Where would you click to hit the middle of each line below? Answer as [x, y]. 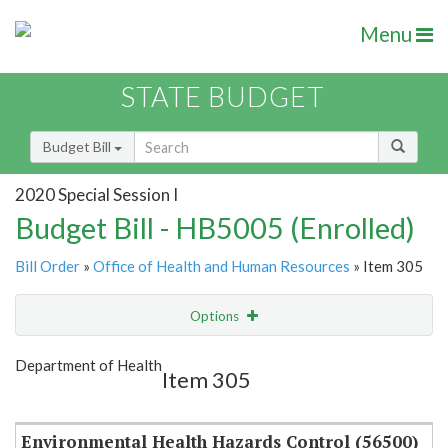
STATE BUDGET [222, 97]
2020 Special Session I [96, 194]
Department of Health [88, 365]
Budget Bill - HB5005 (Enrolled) [215, 228]
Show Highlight [162, 356]
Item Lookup [59, 399]
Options [216, 316]
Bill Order [47, 266]
